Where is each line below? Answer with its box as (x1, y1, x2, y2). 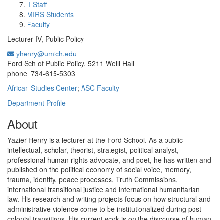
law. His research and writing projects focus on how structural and (7, 194, 211, 204)
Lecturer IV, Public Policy (7, 34, 84, 44)
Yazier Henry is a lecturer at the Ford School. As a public (7, 135, 183, 145)
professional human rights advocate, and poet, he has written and (7, 155, 211, 165)
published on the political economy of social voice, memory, (7, 165, 191, 174)
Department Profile (7, 98, 66, 108)
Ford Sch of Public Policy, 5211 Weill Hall (7, 58, 134, 68)
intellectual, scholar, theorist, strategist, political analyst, (7, 145, 179, 155)
